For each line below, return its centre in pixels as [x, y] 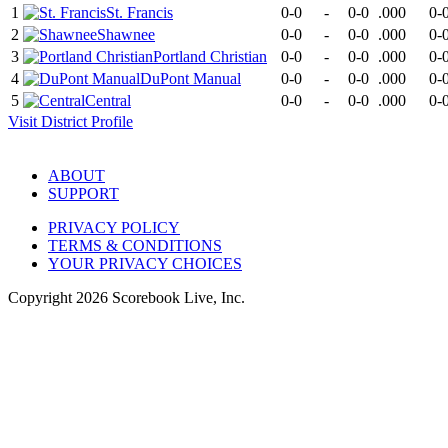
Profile [110, 122]
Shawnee [126, 35]
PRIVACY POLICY [114, 228]
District [64, 122]
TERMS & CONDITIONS [135, 246]
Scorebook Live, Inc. [176, 298]
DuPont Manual [190, 79]
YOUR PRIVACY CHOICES [145, 264]
